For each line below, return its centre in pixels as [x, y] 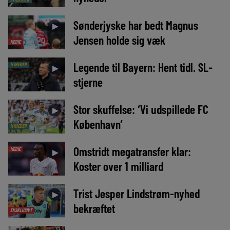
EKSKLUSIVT [21, 210]
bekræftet [94, 208]
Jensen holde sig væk [119, 40]
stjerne [88, 82]
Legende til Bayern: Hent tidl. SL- [143, 67]
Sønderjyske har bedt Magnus [136, 25]
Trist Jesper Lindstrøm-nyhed [136, 193]
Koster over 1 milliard [118, 166]
